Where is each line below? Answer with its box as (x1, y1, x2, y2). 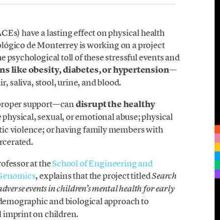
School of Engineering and (52, 158, 153, 169)
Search (152, 170, 177, 182)
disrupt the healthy (75, 98, 155, 110)
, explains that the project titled (35, 170, 152, 182)
